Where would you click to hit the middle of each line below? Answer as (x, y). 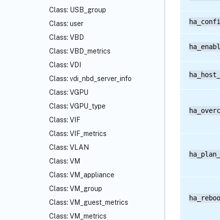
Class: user (66, 24)
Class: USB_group (78, 10)
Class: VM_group (76, 189)
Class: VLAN (69, 147)
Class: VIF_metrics (78, 134)
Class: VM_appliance (82, 175)
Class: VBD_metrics (80, 51)
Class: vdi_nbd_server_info (90, 79)
